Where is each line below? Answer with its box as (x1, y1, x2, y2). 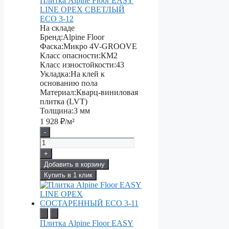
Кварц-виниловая (76, 88, 138, 97)
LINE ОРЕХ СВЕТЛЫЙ (40, 5, 125, 14)
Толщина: (40, 106, 74, 116)
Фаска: (40, 42, 63, 51)
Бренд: (40, 33, 63, 42)
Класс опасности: (40, 51, 101, 60)
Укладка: (40, 70, 71, 79)
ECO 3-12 (40, 14, 74, 24)
